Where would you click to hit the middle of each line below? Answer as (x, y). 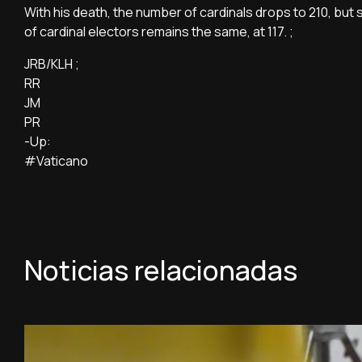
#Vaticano (56, 160)
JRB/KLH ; (52, 63)
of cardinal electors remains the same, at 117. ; (159, 31)
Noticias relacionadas (161, 269)
